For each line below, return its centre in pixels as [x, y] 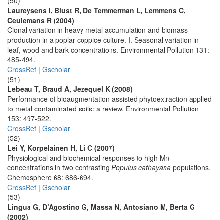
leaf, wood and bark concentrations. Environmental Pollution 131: [108, 50]
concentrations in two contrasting [59, 167]
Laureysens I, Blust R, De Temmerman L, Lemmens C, [96, 10]
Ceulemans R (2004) [41, 20]
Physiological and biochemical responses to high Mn [88, 158]
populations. [191, 167]
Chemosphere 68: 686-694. [50, 177]
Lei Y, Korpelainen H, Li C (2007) [61, 148]
